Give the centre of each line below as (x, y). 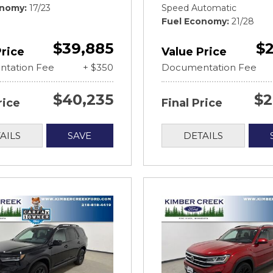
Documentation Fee (209, 67)
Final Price (192, 103)
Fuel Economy (194, 21)
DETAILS (203, 135)
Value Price (194, 51)
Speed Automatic (199, 8)
